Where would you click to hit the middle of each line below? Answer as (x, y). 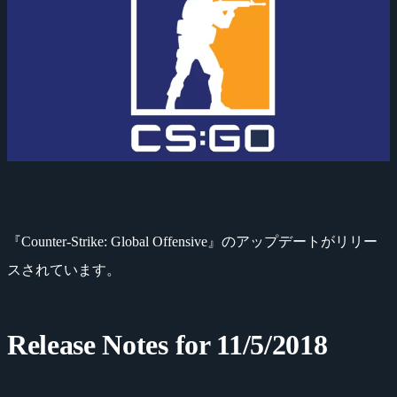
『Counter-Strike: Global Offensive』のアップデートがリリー (192, 241)
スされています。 (64, 269)
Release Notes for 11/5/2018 (167, 344)
